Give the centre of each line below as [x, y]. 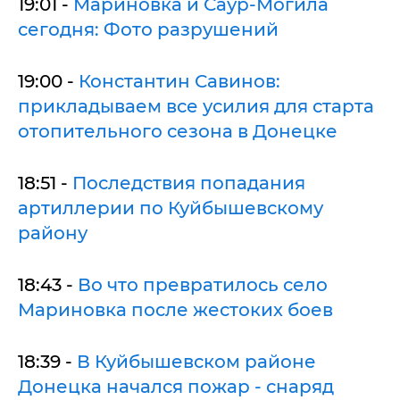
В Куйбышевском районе [196, 361]
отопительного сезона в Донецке [178, 131]
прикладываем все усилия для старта [196, 106]
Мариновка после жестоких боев [175, 309]
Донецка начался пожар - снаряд [176, 386]
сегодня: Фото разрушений [148, 29]
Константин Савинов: [179, 81]
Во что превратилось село [203, 284]
